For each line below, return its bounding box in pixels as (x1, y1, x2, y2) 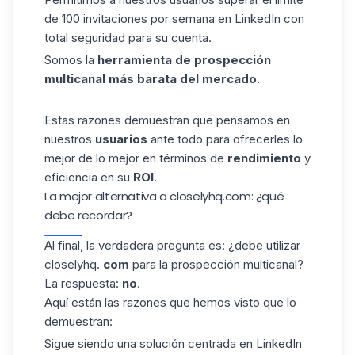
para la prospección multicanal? (129, 256, 303, 272)
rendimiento (227, 150, 301, 166)
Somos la (44, 52, 97, 68)
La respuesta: (44, 275, 122, 291)
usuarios (95, 131, 147, 147)
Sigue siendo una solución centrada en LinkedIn (44, 335, 302, 351)
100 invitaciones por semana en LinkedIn (62, 11, 281, 27)
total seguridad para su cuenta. (44, 30, 212, 46)
